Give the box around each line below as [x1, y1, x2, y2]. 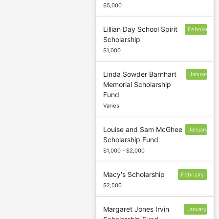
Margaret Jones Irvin [103, 205, 170, 214]
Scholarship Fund [103, 135, 159, 144]
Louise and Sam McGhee [103, 125, 183, 134]
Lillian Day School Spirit [103, 25, 178, 34]
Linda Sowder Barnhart [103, 70, 177, 79]
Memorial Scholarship [103, 80, 172, 89]
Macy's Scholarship [103, 170, 165, 179]
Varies [103, 102, 120, 109]
